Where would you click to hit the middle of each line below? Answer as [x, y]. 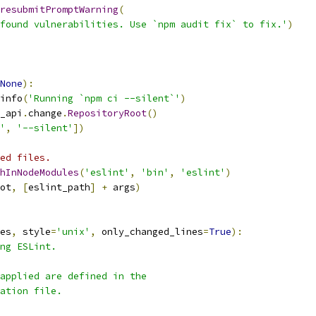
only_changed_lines [150, 232]
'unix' [73, 232]
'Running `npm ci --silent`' [104, 98]
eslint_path [59, 187]
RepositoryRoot [107, 113]
